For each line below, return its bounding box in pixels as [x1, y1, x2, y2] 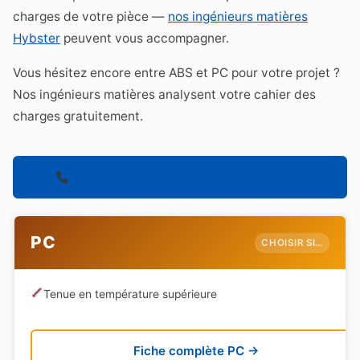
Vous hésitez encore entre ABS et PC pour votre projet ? [13, 65, 340, 81]
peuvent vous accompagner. [60, 31, 229, 47]
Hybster [13, 31, 60, 47]
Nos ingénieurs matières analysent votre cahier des [13, 87, 316, 103]
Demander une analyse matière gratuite [69, 170, 305, 186]
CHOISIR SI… [261, 236, 323, 248]
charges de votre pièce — [13, 9, 168, 25]
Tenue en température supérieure [43, 288, 217, 301]
